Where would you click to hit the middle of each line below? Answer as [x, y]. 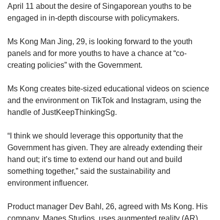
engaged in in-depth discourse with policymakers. [93, 18]
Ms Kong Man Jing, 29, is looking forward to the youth [100, 42]
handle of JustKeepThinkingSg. [62, 112]
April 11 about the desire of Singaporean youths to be [99, 6]
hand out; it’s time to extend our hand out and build [95, 160]
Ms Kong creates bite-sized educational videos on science [108, 89]
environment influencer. [49, 183]
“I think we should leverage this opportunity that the [95, 136]
